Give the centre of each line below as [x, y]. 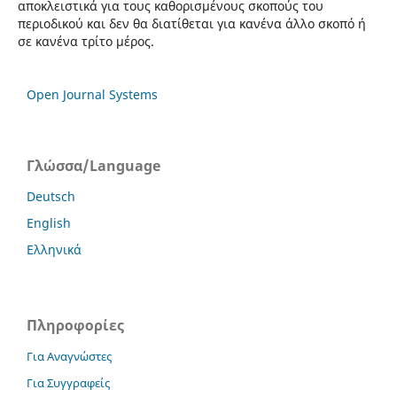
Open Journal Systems [92, 95]
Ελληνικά [54, 250]
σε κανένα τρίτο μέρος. [86, 42]
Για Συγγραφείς [68, 383]
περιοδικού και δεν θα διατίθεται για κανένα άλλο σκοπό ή [191, 24]
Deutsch [51, 197]
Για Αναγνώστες [69, 357]
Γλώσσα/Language [93, 166]
